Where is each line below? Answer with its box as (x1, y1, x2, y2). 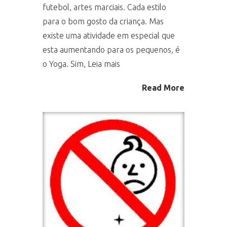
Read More (142, 83, 184, 92)
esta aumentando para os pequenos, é (43, 45, 180, 54)
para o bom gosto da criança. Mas (43, 17, 164, 26)
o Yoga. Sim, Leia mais (43, 59, 120, 68)
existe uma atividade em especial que (43, 31, 175, 40)
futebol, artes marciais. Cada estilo (43, 3, 166, 12)
